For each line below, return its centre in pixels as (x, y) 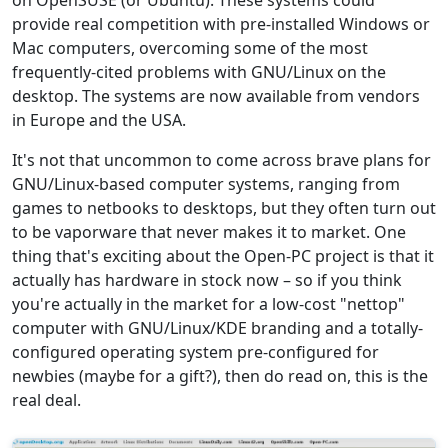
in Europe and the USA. (99, 120)
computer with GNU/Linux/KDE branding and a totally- (217, 328)
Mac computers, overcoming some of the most (190, 48)
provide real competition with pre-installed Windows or (221, 24)
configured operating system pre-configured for (195, 352)
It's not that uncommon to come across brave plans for (221, 160)
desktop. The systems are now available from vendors (216, 96)
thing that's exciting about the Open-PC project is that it (223, 256)
